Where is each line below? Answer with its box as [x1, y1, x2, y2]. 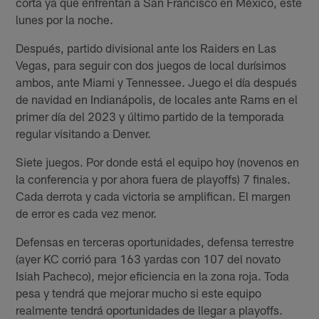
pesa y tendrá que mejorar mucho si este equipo [16, 286, 262, 300]
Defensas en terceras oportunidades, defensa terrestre [16, 234, 295, 249]
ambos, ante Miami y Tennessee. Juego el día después [16, 75, 298, 90]
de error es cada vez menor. [16, 206, 157, 221]
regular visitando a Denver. [16, 126, 152, 141]
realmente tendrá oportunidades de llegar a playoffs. [16, 303, 283, 318]
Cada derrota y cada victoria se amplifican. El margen [16, 189, 291, 204]
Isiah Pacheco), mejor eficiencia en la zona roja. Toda [16, 268, 290, 283]
